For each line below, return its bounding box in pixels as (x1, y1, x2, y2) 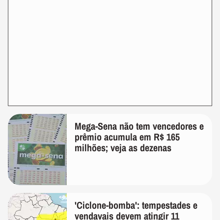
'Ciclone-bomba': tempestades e (75, 198, 197, 212)
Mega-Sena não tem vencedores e (75, 119, 204, 133)
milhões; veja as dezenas (75, 141, 171, 154)
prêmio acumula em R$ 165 (75, 130, 180, 143)
